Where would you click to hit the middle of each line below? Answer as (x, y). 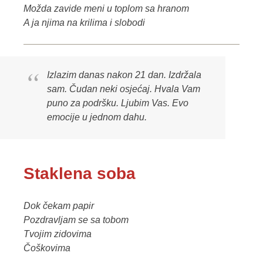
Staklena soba (80, 173)
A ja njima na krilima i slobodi (84, 22)
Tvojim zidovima (58, 234)
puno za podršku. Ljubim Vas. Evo (118, 103)
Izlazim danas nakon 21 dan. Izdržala (124, 75)
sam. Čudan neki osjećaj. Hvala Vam (124, 89)
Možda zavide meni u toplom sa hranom (106, 8)
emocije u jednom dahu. (97, 117)
